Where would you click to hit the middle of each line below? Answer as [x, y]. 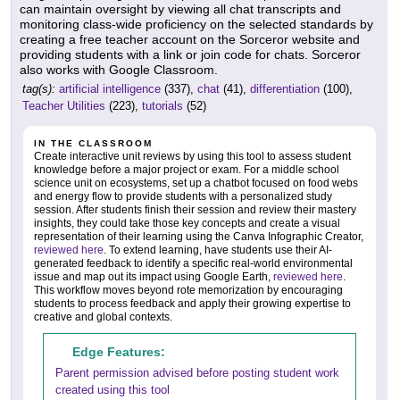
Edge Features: [119, 352]
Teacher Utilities [64, 106]
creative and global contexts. [103, 317]
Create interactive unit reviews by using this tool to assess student [192, 157]
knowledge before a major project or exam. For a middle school [187, 170]
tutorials [162, 106]
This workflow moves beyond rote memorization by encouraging [188, 291]
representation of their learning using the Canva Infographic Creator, [199, 237]
